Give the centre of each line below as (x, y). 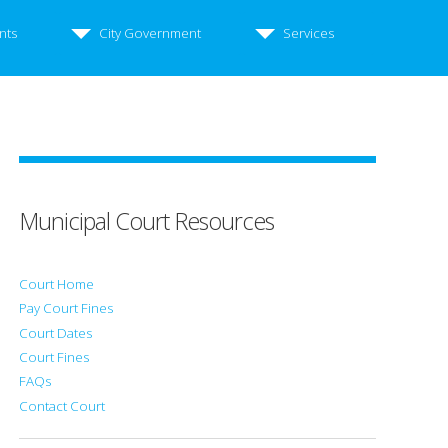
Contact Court (62, 405)
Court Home (57, 283)
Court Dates (56, 332)
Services (308, 32)
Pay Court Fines (66, 308)
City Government (150, 32)
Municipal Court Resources (147, 220)
